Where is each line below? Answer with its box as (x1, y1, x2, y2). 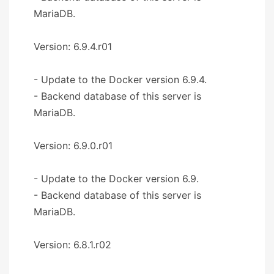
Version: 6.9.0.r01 (34, 139, 113, 152)
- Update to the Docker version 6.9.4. (34, 73, 207, 86)
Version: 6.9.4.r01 (34, 40, 112, 53)
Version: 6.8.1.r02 (34, 238, 111, 251)
